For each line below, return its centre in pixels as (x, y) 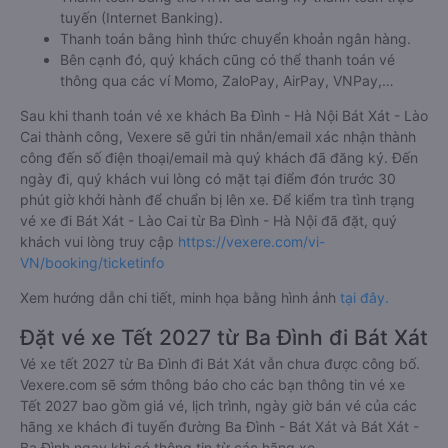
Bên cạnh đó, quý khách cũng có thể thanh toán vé (227, 60)
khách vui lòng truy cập (99, 242)
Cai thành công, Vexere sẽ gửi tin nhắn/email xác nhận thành (218, 137)
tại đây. (364, 298)
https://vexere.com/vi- (251, 242)
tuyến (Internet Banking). (141, 18)
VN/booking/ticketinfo (92, 263)
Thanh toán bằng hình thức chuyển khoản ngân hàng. (235, 39)
